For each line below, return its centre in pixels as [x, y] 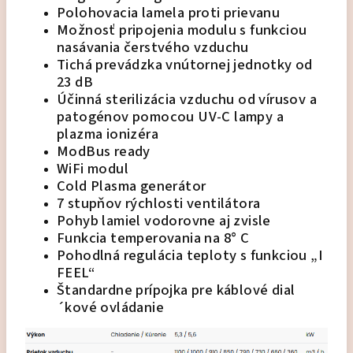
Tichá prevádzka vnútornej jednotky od [185, 65]
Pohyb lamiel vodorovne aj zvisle [164, 221]
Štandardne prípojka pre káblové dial [176, 290]
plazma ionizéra [108, 134]
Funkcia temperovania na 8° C [153, 238]
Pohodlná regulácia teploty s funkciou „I [190, 255]
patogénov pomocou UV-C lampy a [170, 117]
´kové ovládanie [111, 307]
